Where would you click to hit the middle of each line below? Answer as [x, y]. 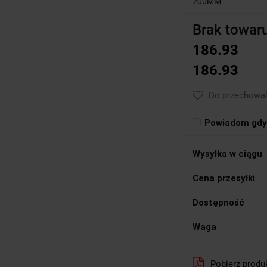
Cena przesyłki [224, 178]
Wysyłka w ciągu [227, 153]
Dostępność [218, 202]
